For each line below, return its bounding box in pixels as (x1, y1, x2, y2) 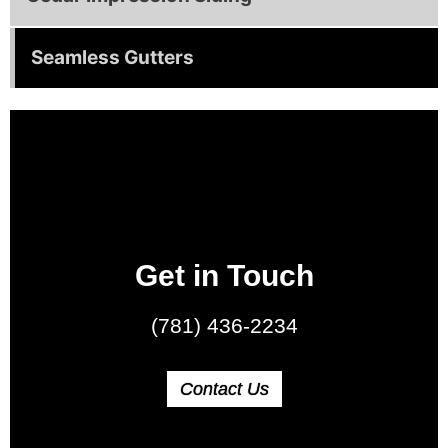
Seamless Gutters (31, 45, 194, 69)
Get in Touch (134, 258, 314, 292)
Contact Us (179, 378, 269, 399)
